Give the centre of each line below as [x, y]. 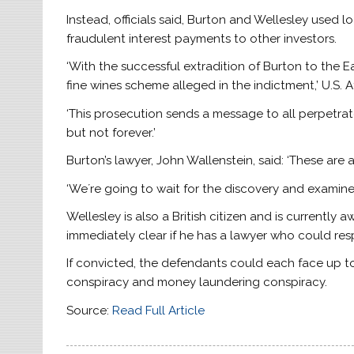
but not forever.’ [113, 132]
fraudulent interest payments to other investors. [202, 39]
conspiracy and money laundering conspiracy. [197, 282]
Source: [90, 310]
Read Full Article [159, 310]
